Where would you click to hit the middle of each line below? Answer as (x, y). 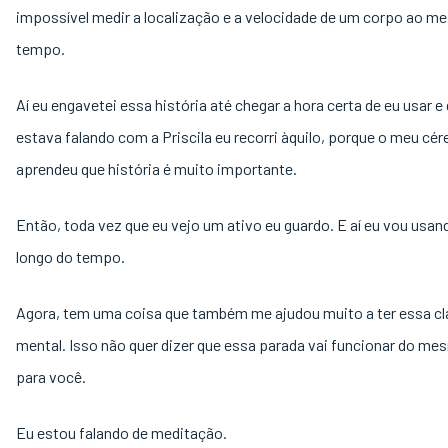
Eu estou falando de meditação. (121, 432)
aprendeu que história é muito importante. (158, 168)
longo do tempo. (72, 256)
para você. (52, 376)
